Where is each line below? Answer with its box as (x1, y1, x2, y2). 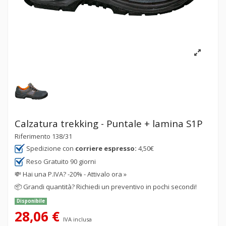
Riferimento (15, 131, 50, 141)
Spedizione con (25, 144, 75, 153)
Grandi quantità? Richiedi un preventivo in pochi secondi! (23, 182, 197, 191)
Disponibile (16, 198, 45, 205)
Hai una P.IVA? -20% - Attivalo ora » (23, 169, 127, 179)
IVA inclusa (63, 215, 92, 223)
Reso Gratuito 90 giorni (25, 156, 96, 166)
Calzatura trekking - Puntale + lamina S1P (15, 117, 203, 130)
